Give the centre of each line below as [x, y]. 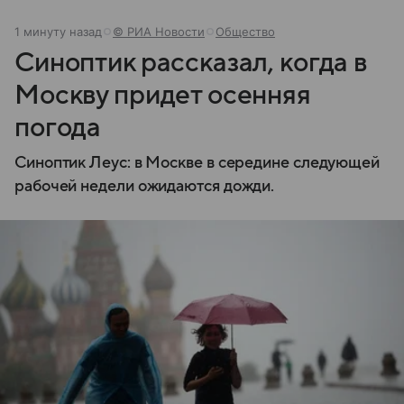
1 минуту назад [58, 32]
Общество [245, 32]
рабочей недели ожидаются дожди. [145, 186]
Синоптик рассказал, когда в [191, 63]
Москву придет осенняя [163, 95]
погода [58, 128]
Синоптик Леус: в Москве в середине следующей [197, 163]
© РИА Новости [159, 32]
